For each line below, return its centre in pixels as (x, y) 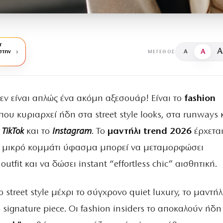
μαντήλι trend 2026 (149, 132)
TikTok (14, 132)
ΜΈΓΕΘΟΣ (161, 52)
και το (39, 132)
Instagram (72, 132)
